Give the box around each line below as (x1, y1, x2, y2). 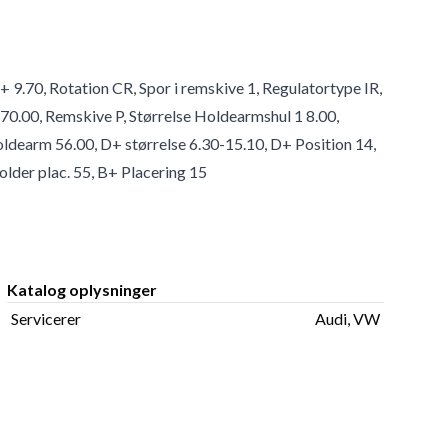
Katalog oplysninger (6, 280, 157, 300)
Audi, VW (314, 309, 380, 329)
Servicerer (10, 309, 81, 329)
